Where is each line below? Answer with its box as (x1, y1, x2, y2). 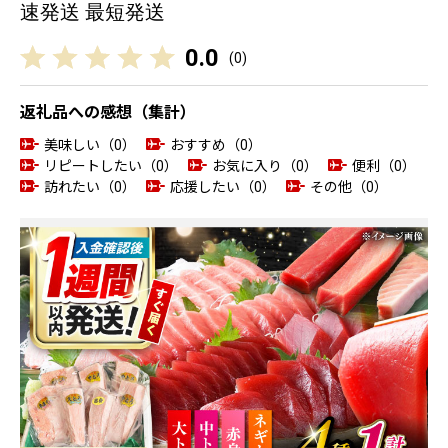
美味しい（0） (44, 137, 136, 153)
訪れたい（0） (44, 179, 136, 195)
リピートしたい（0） (44, 158, 178, 174)
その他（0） (310, 179, 388, 195)
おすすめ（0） (170, 137, 262, 153)
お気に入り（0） (212, 158, 318, 174)
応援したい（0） (170, 179, 276, 195)
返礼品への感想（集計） (20, 103, 196, 122)
